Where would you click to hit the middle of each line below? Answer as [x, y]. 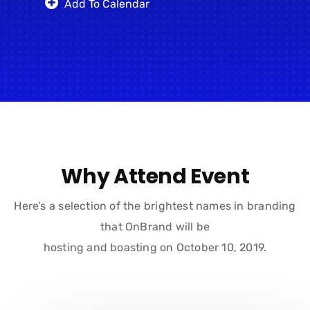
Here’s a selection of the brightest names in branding [155, 206]
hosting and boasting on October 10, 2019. [155, 247]
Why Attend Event [155, 176]
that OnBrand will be [155, 227]
